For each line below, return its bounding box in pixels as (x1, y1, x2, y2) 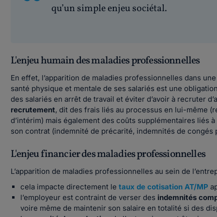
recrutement (11, 105, 56, 114)
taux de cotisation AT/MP (119, 182, 209, 191)
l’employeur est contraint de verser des (20, 193, 158, 202)
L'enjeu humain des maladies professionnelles (11, 54, 200, 68)
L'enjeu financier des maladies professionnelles (11, 147, 205, 161)
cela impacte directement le (20, 182, 117, 191)
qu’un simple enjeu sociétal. (51, 2, 168, 15)
